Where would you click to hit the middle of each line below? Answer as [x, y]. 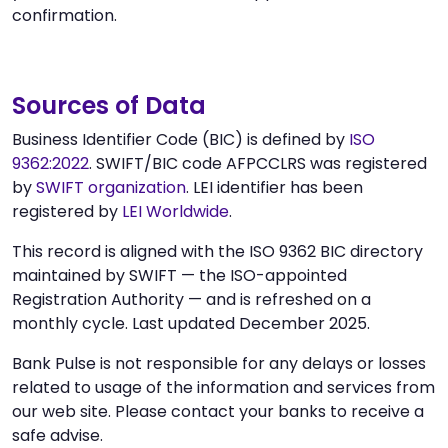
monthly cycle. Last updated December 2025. [191, 323]
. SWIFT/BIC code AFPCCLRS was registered [258, 163]
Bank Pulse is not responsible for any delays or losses [219, 363]
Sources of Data [109, 105]
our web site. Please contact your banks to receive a [218, 411]
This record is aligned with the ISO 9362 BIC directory [217, 251]
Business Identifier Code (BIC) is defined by [180, 139]
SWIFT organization [111, 187]
